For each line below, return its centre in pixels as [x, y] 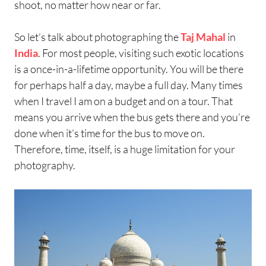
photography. [45, 165]
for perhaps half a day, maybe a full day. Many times [129, 85]
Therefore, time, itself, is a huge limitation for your [125, 149]
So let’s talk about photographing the [97, 37]
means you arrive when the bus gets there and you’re [132, 117]
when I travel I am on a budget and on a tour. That [123, 101]
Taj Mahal [203, 37]
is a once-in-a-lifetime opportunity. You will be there [129, 69]
